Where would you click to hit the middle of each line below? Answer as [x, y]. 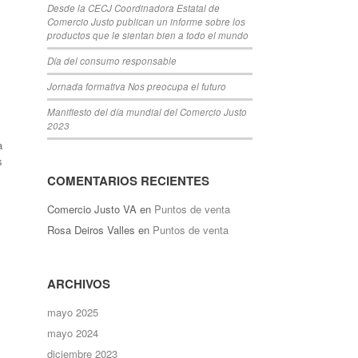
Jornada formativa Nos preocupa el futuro [137, 86]
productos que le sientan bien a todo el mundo [148, 35]
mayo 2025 [73, 312]
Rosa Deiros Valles [91, 230]
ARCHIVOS [79, 284]
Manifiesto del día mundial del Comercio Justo [147, 112]
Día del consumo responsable [112, 61]
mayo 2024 [73, 333]
